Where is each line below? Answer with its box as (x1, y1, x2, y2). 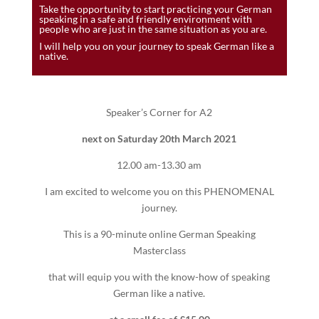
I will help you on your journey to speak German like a (38, 40, 274, 53)
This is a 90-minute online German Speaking (63, 228, 256, 241)
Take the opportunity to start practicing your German (38, 3, 272, 16)
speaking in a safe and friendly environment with (38, 13, 252, 26)
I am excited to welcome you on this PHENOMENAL (44, 185, 274, 198)
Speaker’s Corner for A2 (106, 106, 213, 119)
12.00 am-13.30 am (117, 159, 202, 172)
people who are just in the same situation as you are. (38, 23, 267, 36)
